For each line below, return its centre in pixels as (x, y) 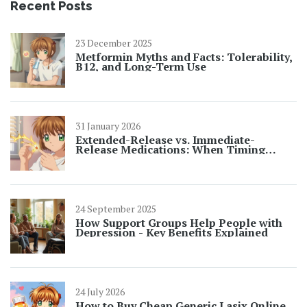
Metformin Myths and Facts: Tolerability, (184, 57)
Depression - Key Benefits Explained (172, 233)
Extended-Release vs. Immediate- (165, 140)
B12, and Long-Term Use (141, 67)
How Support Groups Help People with (179, 223)
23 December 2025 (114, 43)
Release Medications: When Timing (170, 150)
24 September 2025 (116, 209)
